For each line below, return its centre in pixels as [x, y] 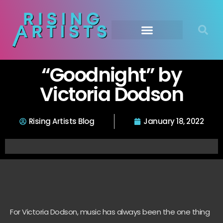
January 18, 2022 [174, 121]
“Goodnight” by [111, 75]
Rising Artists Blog [61, 121]
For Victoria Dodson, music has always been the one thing [110, 212]
